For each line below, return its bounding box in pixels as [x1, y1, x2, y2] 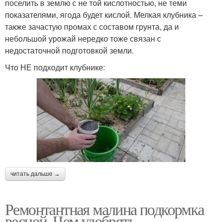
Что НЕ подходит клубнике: [5, 61, 105, 73]
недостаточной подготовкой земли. [5, 45, 134, 56]
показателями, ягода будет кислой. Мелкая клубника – [5, 9, 203, 21]
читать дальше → [10, 170, 60, 177]
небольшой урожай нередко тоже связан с [5, 33, 161, 45]
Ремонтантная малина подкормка [5, 198, 204, 220]
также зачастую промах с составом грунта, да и [5, 21, 179, 33]
